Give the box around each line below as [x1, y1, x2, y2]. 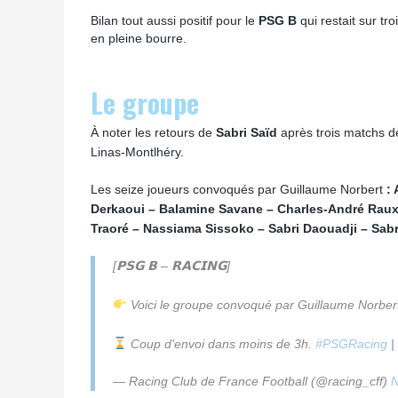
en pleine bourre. [91, 31, 190, 45]
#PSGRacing [314, 337, 387, 351]
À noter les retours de [91, 125, 216, 139]
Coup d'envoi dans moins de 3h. [126, 337, 315, 351]
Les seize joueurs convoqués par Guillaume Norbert [91, 182, 386, 196]
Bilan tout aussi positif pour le [91, 13, 259, 28]
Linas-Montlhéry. [91, 145, 184, 159]
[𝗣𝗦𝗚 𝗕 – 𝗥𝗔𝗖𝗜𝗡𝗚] [113, 259, 230, 273]
